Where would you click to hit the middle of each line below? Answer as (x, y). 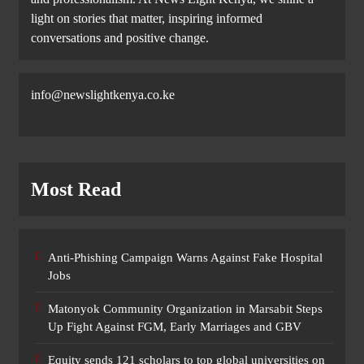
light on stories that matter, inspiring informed (147, 19)
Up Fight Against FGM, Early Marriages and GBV (175, 327)
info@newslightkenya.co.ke (103, 95)
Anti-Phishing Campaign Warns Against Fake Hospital (185, 258)
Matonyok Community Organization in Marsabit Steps (185, 309)
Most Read (76, 190)
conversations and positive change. (120, 38)
